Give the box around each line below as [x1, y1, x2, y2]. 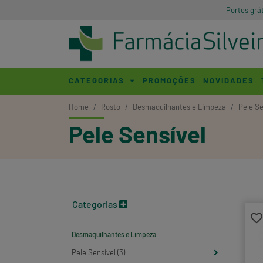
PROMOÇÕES [143, 75, 196, 85]
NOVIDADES [203, 75, 254, 85]
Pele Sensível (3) [72, 247, 125, 257]
